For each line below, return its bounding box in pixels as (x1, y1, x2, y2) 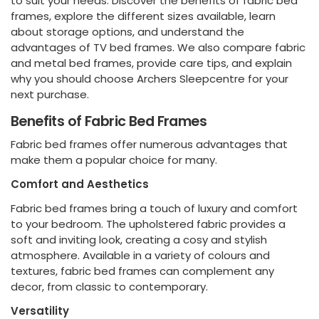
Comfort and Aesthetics (11, 177, 149, 192)
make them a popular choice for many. (11, 152, 217, 168)
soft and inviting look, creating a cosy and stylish (11, 232, 267, 248)
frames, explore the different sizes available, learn (11, 8, 276, 23)
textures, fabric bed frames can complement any (11, 263, 274, 279)
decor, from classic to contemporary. (11, 279, 208, 295)
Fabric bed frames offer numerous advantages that (11, 137, 288, 152)
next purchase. (11, 86, 89, 102)
